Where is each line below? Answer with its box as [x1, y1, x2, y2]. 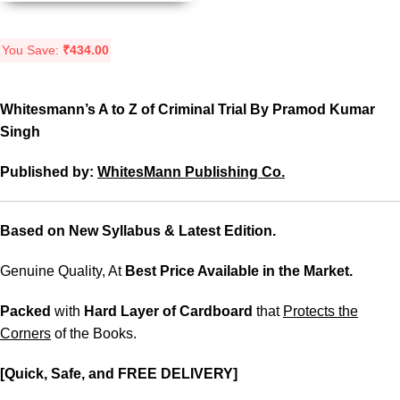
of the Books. [51, 325, 137, 341]
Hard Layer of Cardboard [84, 303, 256, 319]
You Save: [2, 42, 62, 57]
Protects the [283, 303, 358, 319]
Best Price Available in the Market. [125, 262, 353, 279]
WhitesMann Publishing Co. [97, 163, 285, 179]
